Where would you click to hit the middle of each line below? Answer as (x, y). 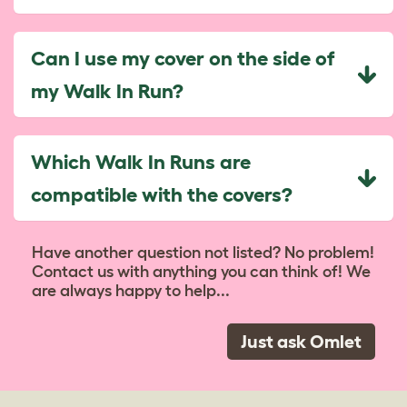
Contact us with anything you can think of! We (201, 272)
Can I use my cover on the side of (183, 58)
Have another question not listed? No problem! (203, 253)
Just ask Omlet (301, 342)
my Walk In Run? (107, 90)
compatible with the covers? (162, 194)
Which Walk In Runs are (141, 161)
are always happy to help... (131, 291)
